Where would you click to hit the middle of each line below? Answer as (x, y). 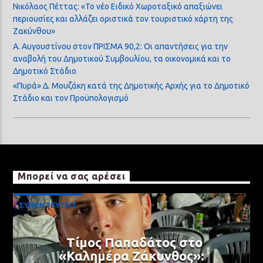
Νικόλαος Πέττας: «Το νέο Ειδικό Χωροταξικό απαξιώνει (118, 7)
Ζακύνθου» (34, 31)
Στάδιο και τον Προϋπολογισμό (71, 98)
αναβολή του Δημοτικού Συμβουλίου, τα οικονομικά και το (122, 58)
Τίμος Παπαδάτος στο (134, 242)
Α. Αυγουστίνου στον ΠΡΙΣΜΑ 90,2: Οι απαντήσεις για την (121, 46)
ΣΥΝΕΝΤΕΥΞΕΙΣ (48, 205)
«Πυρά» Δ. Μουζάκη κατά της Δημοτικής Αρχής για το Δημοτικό (131, 85)
